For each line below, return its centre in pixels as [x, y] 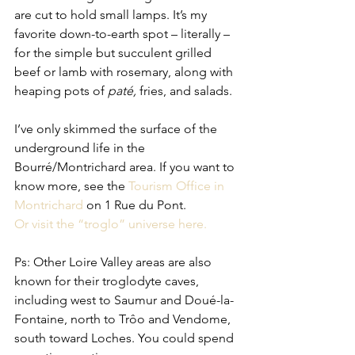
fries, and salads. [186, 90]
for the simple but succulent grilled [115, 52]
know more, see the [71, 185]
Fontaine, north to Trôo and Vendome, [124, 319]
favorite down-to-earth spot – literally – [124, 33]
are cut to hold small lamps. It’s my [112, 14]
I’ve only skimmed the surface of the [117, 128]
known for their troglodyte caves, [108, 281]
